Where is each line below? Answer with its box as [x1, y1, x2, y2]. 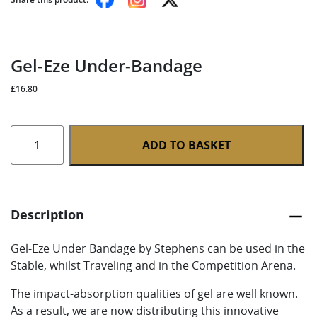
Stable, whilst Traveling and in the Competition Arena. [11, 258, 296, 273]
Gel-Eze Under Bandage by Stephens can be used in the [11, 241, 305, 256]
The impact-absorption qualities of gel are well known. [11, 286, 298, 301]
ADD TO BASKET [142, 137, 231, 153]
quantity [10, 193, 54, 209]
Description [11, 206, 84, 223]
